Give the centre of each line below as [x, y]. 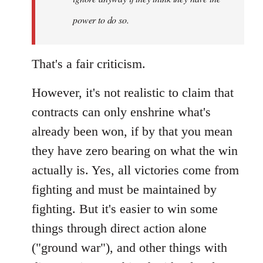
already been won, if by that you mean [132, 131]
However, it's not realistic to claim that [133, 92]
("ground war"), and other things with [129, 247]
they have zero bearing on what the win [135, 150]
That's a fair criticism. [89, 63]
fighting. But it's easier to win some [125, 208]
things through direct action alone [119, 228]
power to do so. [101, 19]
